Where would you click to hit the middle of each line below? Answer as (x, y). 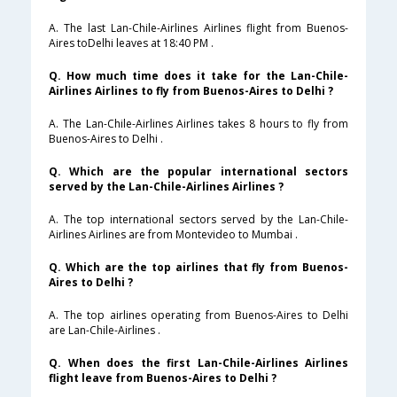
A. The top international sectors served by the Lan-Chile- (198, 220)
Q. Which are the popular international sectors (198, 172)
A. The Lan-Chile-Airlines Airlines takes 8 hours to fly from (198, 124)
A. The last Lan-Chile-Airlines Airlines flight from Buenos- (198, 28)
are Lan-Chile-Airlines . (105, 331)
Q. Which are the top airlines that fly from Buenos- (198, 268)
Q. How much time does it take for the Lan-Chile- (198, 76)
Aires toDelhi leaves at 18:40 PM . (131, 43)
